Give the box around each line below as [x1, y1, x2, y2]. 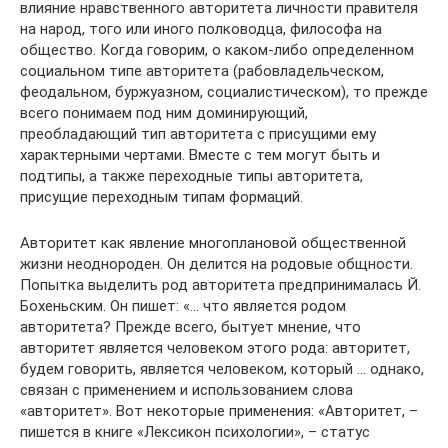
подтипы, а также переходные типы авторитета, [20, 166, 363, 185]
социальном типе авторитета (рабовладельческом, [20, 61, 384, 80]
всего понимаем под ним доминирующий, [20, 103, 308, 122]
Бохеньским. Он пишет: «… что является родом [20, 296, 346, 315]
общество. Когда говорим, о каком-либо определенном [20, 40, 414, 59]
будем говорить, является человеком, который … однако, [20, 359, 424, 378]
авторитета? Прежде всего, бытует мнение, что [20, 317, 361, 336]
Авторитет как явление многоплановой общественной [20, 233, 406, 252]
